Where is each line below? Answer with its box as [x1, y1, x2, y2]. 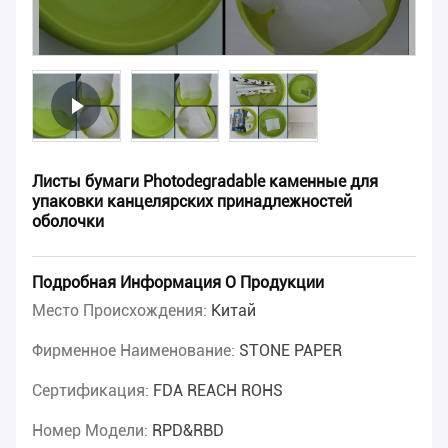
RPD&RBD [152, 421, 224, 441]
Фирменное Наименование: [32, 341, 239, 361]
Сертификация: [32, 381, 153, 401]
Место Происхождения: [32, 301, 211, 321]
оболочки [32, 212, 104, 232]
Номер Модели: [32, 421, 152, 441]
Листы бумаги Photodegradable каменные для [32, 172, 378, 192]
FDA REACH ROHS [153, 381, 283, 401]
